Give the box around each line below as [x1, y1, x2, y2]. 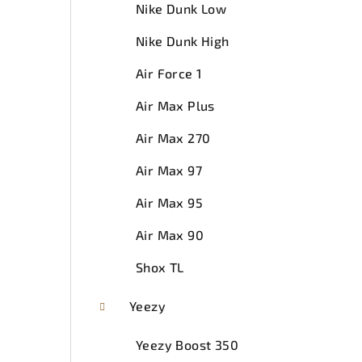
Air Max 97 [136, 162, 202, 178]
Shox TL [136, 259, 184, 275]
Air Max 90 [136, 226, 204, 242]
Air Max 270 [136, 129, 211, 145]
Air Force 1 [136, 65, 202, 81]
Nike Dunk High [136, 32, 229, 48]
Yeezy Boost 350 [136, 336, 238, 352]
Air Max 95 [136, 194, 203, 210]
